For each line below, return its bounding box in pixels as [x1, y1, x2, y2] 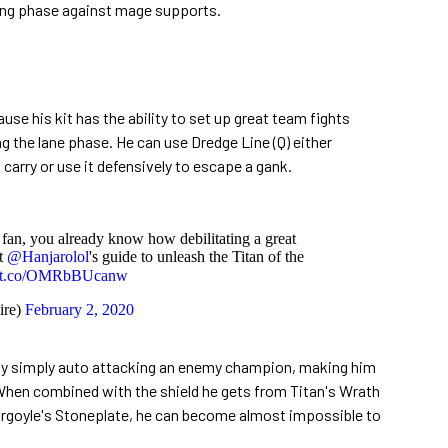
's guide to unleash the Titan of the [89, 247, 304, 265]
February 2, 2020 [25, 300, 134, 318]
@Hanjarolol [7, 247, 89, 265]
